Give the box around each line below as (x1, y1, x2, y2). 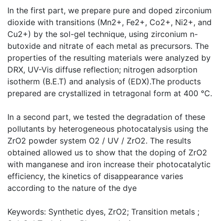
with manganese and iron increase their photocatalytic (7, 159, 211, 169)
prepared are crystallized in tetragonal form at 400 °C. (7, 88, 212, 98)
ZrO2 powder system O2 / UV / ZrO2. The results (7, 136, 191, 146)
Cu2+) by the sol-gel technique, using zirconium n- (7, 29, 198, 39)
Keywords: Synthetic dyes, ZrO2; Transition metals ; (7, 207, 199, 217)
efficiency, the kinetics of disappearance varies (7, 171, 183, 181)
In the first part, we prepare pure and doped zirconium (7, 5, 212, 15)
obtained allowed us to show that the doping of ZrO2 (7, 147, 207, 157)
